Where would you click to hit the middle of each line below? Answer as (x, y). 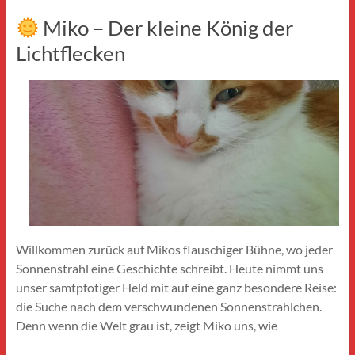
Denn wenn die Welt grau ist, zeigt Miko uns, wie (146, 325)
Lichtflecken (70, 53)
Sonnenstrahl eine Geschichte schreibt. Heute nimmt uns (169, 268)
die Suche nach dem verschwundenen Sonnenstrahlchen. (168, 306)
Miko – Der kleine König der (166, 28)
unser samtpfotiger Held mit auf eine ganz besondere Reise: (176, 287)
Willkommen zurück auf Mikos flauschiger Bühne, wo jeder (174, 249)
